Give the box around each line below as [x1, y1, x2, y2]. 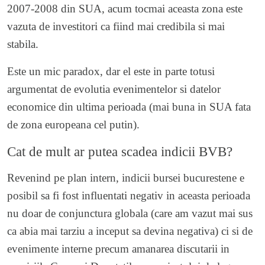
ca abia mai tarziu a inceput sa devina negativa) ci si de [7, 224, 253, 237]
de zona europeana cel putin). [7, 118, 140, 131]
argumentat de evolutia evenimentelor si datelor [7, 82, 221, 95]
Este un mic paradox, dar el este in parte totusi [7, 64, 215, 77]
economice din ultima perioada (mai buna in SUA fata [7, 100, 251, 113]
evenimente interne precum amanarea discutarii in [7, 242, 230, 255]
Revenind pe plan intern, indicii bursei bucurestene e [7, 171, 244, 184]
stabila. [7, 37, 38, 50]
